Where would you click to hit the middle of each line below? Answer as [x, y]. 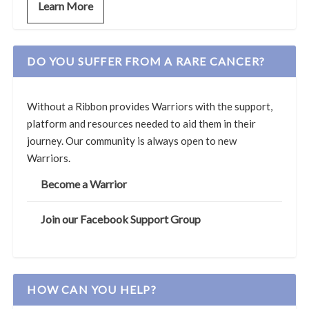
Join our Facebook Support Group [121, 219]
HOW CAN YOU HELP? [92, 289]
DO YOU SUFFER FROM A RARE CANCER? [146, 61]
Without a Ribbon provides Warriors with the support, [150, 106]
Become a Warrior [84, 183]
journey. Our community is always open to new [132, 140]
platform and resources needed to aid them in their [142, 123]
